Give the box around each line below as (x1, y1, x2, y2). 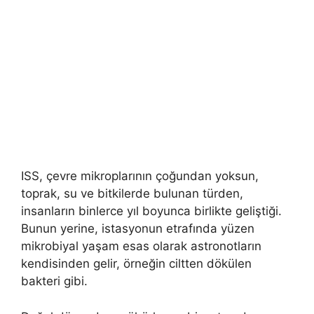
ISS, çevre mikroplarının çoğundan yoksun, (21, 169, 259, 184)
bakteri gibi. (21, 274, 88, 289)
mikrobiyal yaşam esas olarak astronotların (21, 239, 261, 254)
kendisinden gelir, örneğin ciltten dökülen (21, 257, 252, 271)
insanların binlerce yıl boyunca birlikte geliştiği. (21, 204, 282, 219)
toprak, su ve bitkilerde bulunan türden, (21, 186, 243, 201)
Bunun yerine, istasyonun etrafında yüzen (21, 221, 254, 236)
